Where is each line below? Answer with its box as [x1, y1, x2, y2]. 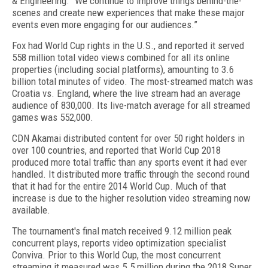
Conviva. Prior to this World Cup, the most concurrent [12, 249, 221, 261]
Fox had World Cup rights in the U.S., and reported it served [12, 39, 244, 51]
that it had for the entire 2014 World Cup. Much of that [12, 180, 226, 192]
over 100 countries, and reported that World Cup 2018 [12, 144, 221, 156]
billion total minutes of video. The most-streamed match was [12, 75, 253, 87]
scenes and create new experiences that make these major [12, 7, 245, 19]
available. [12, 204, 53, 216]
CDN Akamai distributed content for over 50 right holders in [12, 132, 245, 144]
